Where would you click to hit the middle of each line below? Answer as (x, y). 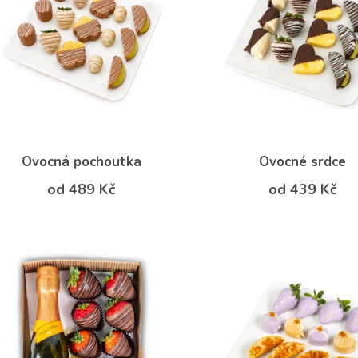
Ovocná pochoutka (82, 161)
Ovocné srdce (303, 161)
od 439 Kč (302, 189)
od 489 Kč (82, 189)
